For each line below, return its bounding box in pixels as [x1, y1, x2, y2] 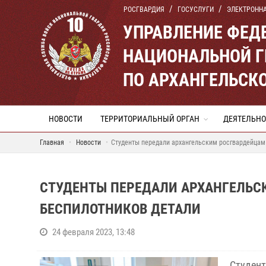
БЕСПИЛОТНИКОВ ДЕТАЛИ [40, 201, 201, 217]
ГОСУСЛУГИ [178, 5, 214, 14]
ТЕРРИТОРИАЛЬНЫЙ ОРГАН [100, 114, 199, 123]
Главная [40, 138, 64, 147]
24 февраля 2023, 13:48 [52, 227, 135, 237]
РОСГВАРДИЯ [123, 5, 164, 14]
